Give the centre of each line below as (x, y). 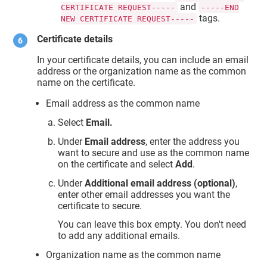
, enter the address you (193, 141)
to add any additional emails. (119, 236)
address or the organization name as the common (142, 72)
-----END (220, 8)
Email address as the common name (123, 104)
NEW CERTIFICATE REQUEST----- (128, 19)
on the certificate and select (117, 164)
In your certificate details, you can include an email (143, 60)
